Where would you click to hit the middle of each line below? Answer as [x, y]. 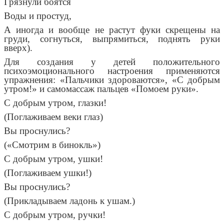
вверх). [18, 48]
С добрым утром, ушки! [53, 159]
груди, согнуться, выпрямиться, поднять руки [112, 39]
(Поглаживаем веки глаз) [53, 117]
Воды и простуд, [38, 16]
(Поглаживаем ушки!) [48, 173]
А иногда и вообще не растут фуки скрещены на [112, 30]
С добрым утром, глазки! [55, 103]
